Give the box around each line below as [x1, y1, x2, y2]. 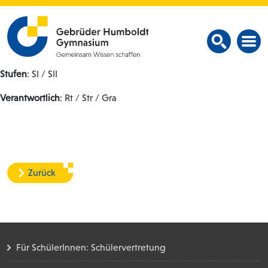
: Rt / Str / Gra [60, 92, 117, 103]
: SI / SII [27, 68, 57, 79]
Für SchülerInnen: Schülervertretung [16, 242, 166, 252]
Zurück [28, 167, 55, 178]
